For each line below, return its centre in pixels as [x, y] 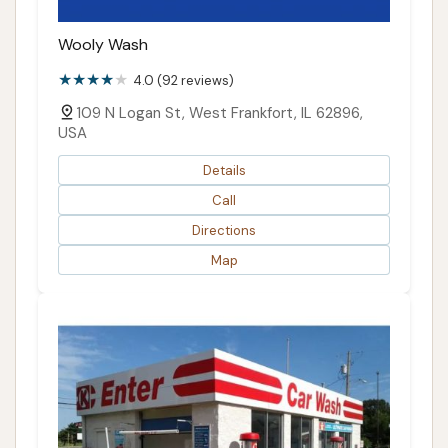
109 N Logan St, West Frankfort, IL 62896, [219, 113]
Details [224, 170]
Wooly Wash [103, 45]
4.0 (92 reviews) [183, 81]
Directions [224, 230]
